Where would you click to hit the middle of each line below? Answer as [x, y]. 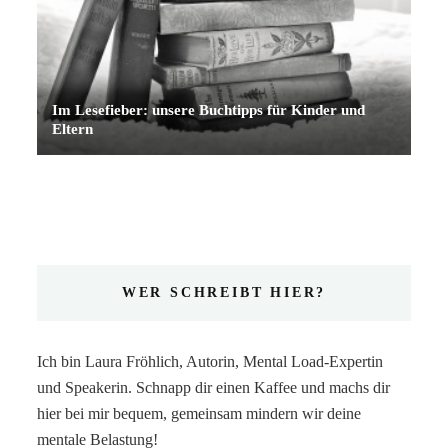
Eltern [73, 129]
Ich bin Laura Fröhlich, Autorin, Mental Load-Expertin [210, 362]
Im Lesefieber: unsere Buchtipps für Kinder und [209, 110]
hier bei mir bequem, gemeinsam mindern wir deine [199, 414]
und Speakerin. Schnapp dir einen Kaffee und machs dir [214, 388]
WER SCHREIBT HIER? [224, 293]
